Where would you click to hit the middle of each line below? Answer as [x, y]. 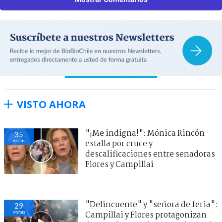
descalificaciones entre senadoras [150, 154]
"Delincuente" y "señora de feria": [151, 205]
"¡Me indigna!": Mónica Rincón [145, 133]
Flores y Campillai [119, 165]
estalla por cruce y [119, 144]
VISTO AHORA [51, 104]
